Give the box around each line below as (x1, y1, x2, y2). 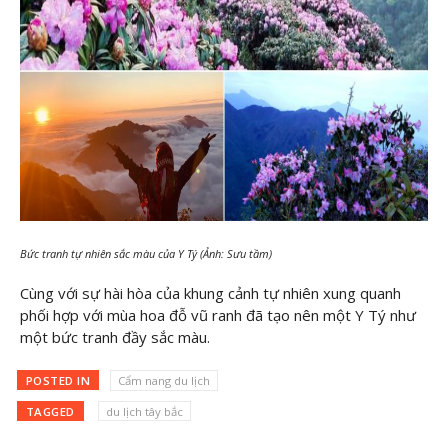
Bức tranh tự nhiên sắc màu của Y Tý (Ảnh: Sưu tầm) (20, 245, 275, 261)
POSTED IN (25, 372, 91, 388)
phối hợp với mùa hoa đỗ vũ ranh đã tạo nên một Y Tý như (20, 305, 416, 326)
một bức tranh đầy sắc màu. (20, 327, 210, 348)
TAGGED (25, 403, 75, 419)
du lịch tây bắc (106, 403, 183, 419)
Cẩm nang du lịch (117, 372, 210, 388)
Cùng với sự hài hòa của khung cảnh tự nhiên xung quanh (20, 283, 401, 304)
